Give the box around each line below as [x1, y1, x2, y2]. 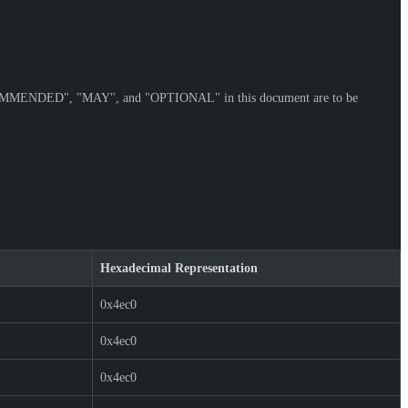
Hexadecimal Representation [100, 260, 258, 275]
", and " [110, 90, 150, 105]
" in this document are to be [215, 90, 358, 105]
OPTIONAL [150, 90, 215, 105]
